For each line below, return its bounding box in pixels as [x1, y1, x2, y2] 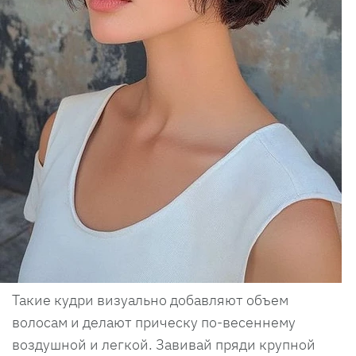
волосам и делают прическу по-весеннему [12, 312, 296, 331]
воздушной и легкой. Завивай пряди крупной [12, 335, 315, 354]
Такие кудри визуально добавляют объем [12, 290, 288, 309]
